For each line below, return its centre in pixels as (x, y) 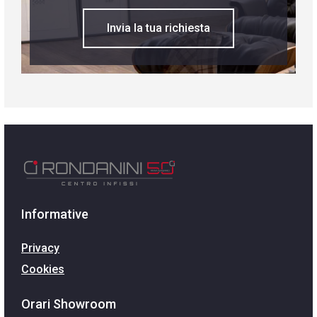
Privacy (40, 248)
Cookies (43, 270)
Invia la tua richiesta (158, 28)
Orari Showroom (69, 304)
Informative (55, 214)
